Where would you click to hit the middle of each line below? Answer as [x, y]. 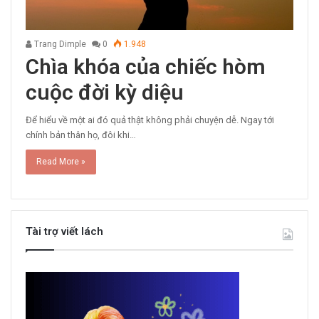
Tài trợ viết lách [64, 231]
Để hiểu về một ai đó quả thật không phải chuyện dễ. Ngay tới [150, 120]
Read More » [61, 161]
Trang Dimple [59, 44]
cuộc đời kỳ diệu [105, 92]
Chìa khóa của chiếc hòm [146, 66]
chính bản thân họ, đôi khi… [81, 135]
